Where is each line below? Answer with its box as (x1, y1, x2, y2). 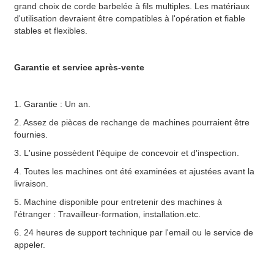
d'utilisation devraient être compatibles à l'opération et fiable (14, 13, 245, 24)
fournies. (14, 130, 48, 140)
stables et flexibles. (14, 26, 87, 36)
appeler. (14, 240, 45, 250)
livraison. (14, 179, 48, 189)
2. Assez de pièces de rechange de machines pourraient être (14, 117, 250, 128)
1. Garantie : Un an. (14, 99, 91, 109)
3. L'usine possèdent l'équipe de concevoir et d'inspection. (14, 148, 239, 158)
